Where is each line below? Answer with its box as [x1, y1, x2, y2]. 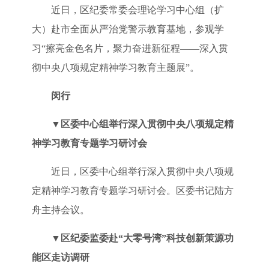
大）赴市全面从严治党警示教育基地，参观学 [31, 23, 224, 34]
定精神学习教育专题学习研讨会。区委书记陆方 [31, 185, 234, 196]
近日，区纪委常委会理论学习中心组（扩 [50, 4, 224, 15]
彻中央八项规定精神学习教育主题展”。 [31, 62, 199, 73]
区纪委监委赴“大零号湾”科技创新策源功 [60, 232, 234, 243]
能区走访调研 [31, 252, 89, 262]
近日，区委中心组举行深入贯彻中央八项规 [50, 166, 234, 177]
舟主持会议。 [31, 204, 89, 215]
